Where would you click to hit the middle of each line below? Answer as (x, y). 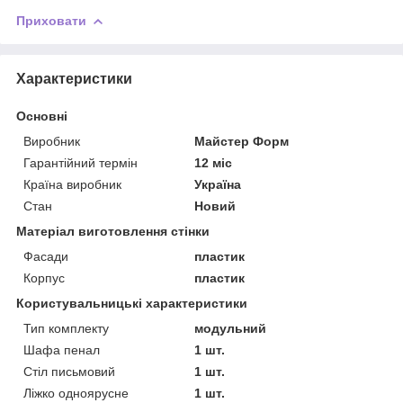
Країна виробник (72, 184)
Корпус (44, 278)
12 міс (214, 162)
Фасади (46, 256)
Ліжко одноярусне (76, 393)
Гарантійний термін (81, 162)
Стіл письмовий (69, 371)
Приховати (51, 20)
